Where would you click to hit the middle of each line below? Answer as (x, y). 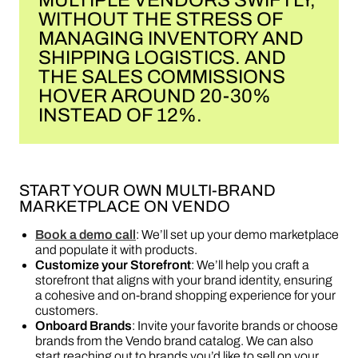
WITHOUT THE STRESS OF (161, 19)
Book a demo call (86, 235)
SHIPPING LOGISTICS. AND (162, 58)
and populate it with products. (116, 250)
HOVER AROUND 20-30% (155, 96)
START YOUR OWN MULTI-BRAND (147, 190)
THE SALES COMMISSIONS (162, 77)
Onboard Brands (84, 326)
